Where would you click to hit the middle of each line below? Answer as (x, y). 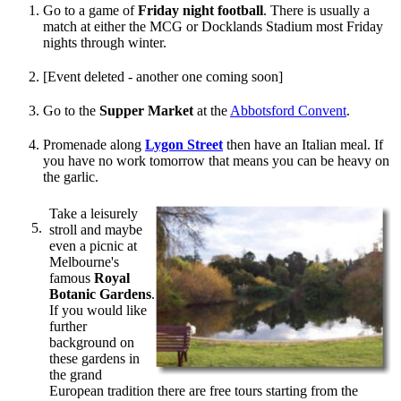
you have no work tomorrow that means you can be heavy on (216, 161)
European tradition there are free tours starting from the (204, 391)
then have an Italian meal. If (303, 145)
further (68, 327)
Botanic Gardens (100, 294)
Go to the (71, 111)
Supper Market (146, 111)
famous (72, 278)
